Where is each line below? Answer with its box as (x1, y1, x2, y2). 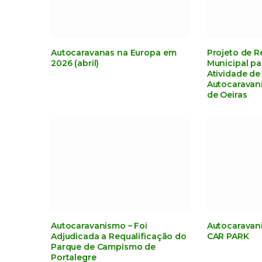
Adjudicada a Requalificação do (51, 230, 187, 242)
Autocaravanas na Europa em (51, 47, 177, 58)
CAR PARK (206, 230, 249, 242)
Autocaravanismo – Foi (51, 220, 148, 231)
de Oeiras (206, 89, 247, 101)
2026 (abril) (51, 58, 99, 69)
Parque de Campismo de (51, 241, 156, 252)
